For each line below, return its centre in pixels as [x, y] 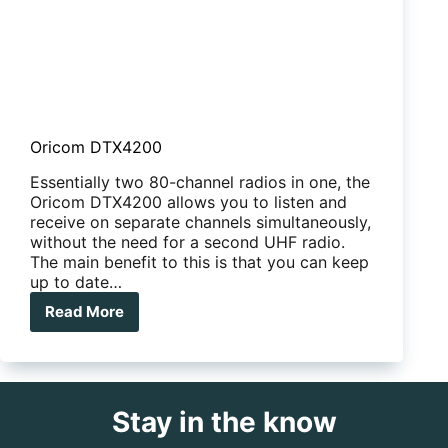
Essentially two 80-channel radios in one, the [200, 181]
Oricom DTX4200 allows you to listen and [188, 201]
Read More [84, 312]
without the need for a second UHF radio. [187, 241]
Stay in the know [224, 421]
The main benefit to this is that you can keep [199, 261]
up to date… [76, 281]
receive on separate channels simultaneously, [200, 221]
